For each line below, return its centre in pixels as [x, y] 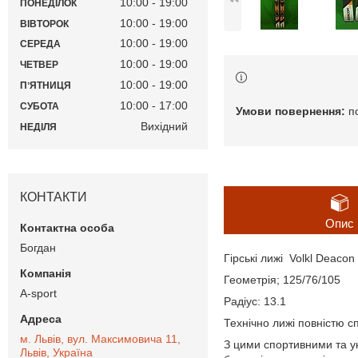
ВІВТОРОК [44, 24]
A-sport [38, 293]
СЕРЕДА [40, 44]
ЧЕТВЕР [39, 65]
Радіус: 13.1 [255, 301]
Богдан [38, 247]
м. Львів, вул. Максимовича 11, [100, 338]
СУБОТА [40, 106]
